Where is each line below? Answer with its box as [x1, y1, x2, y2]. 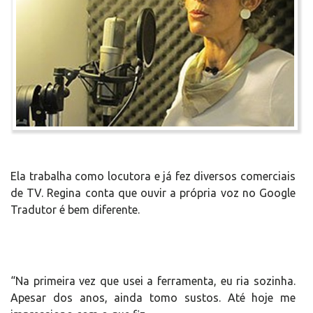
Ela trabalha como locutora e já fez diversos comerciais [10, 170, 296, 183]
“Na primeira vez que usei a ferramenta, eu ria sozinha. [10, 275, 296, 288]
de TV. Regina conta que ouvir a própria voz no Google [10, 187, 296, 200]
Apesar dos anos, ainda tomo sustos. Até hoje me [10, 291, 296, 305]
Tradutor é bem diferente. [10, 203, 140, 217]
